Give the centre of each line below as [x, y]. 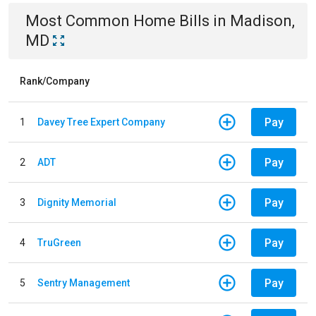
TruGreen [59, 242]
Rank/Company [55, 81]
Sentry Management [84, 282]
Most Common [79, 21]
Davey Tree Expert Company [101, 122]
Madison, [262, 21]
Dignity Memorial [77, 202]
